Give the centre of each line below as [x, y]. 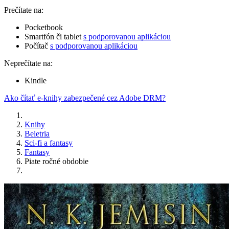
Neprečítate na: [28, 63]
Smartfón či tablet [54, 37]
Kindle [36, 81]
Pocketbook [44, 28]
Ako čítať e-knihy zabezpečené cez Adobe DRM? [85, 98]
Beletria [37, 134]
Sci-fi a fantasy [49, 143]
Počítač [37, 46]
